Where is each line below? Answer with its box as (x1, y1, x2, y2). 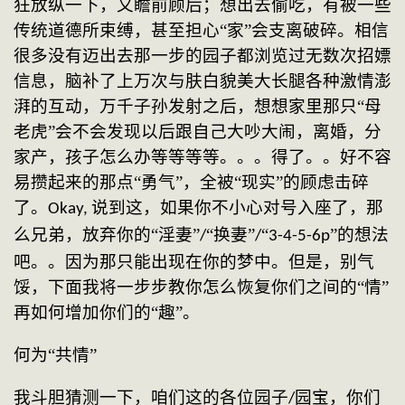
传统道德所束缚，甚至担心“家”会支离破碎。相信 (14, 21, 389, 41)
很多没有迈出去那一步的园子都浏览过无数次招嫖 (14, 46, 391, 66)
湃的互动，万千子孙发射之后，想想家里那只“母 (14, 97, 381, 117)
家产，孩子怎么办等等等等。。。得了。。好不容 (14, 147, 391, 167)
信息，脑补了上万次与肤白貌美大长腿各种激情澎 (14, 71, 391, 91)
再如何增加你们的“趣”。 (14, 303, 200, 323)
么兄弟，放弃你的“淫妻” (14, 225, 200, 245)
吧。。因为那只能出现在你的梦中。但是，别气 (14, 252, 374, 272)
